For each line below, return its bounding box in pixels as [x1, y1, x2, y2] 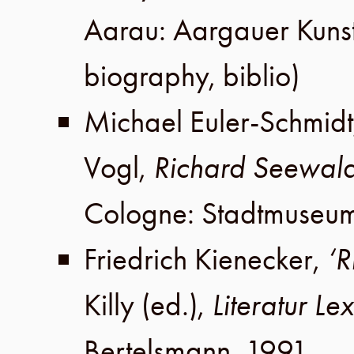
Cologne [84, 194, 187, 233]
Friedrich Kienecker [84, 239, 313, 279]
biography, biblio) [84, 56, 299, 96]
